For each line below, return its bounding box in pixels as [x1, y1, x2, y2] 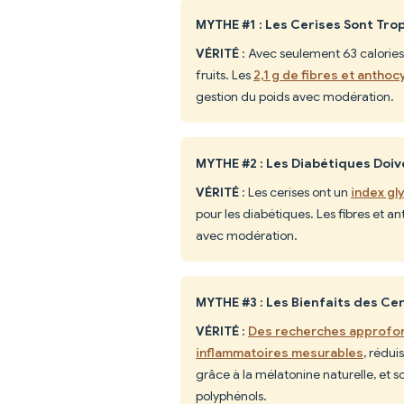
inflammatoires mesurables [196, 344, 363, 361]
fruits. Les [196, 66, 253, 83]
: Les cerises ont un [239, 183, 351, 200]
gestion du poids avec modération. [196, 87, 394, 105]
